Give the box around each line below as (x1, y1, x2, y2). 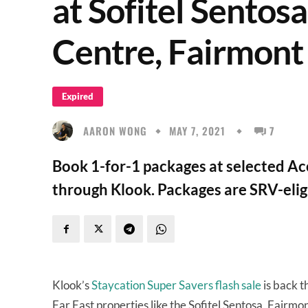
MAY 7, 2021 (169, 123, 225, 139)
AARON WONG (83, 122, 147, 138)
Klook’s (52, 278, 91, 292)
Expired (62, 91, 93, 102)
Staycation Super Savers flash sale (91, 278, 261, 292)
